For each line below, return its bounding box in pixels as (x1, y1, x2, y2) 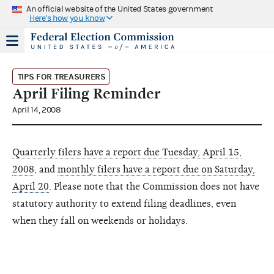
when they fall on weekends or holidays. (12, 215, 188, 226)
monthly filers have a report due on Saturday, (57, 163, 255, 175)
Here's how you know (29, 13, 105, 23)
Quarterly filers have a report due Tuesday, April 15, (12, 146, 242, 158)
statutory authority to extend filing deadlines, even (12, 198, 236, 209)
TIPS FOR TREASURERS (17, 71, 106, 82)
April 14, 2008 (12, 105, 61, 115)
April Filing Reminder (12, 84, 161, 102)
